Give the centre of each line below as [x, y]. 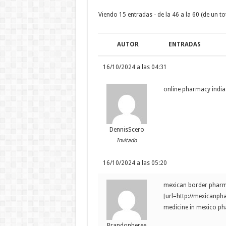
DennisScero [127, 130]
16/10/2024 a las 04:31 [135, 67]
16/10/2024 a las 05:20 [135, 163]
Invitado [127, 141]
